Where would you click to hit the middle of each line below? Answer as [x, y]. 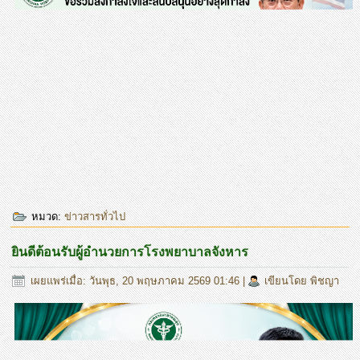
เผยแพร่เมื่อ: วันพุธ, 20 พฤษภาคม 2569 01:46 [135, 280]
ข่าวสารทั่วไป [95, 216]
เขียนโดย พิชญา [302, 280]
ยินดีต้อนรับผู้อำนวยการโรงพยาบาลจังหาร [130, 252]
